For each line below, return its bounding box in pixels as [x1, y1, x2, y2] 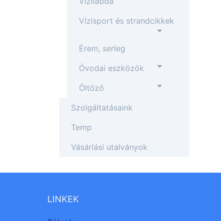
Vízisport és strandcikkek [79, 16, 174, 26]
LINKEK [47, 194, 79, 204]
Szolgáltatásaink [71, 103, 133, 112]
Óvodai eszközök [79, 63, 144, 73]
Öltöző [79, 83, 104, 93]
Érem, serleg [79, 43, 125, 53]
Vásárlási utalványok [71, 142, 147, 152]
